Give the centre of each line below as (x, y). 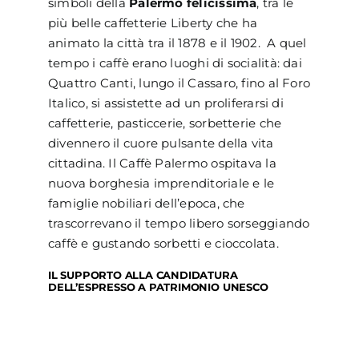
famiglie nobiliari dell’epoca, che (146, 203)
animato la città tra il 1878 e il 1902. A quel (177, 42)
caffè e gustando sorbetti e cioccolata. (163, 243)
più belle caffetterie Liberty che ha (153, 22)
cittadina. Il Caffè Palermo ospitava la (162, 163)
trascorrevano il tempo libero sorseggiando (179, 223)
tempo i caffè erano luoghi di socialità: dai (175, 63)
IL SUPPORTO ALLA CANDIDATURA (143, 274)
